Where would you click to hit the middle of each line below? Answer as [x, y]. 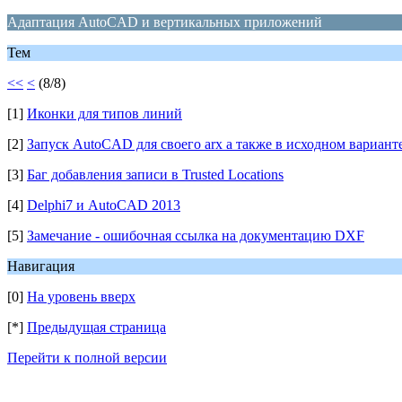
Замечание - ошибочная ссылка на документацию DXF [196, 236]
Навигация [41, 266]
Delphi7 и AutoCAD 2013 [104, 205]
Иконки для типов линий [105, 114]
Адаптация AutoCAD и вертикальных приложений [165, 22]
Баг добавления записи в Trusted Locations [155, 175]
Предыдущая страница [96, 327]
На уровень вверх [81, 297]
